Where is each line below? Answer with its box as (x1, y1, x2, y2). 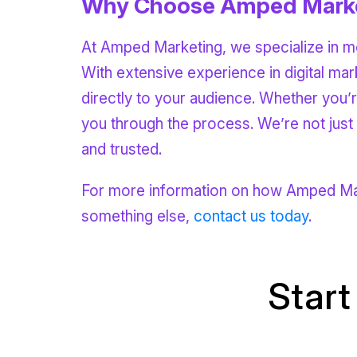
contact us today (194, 206, 308, 226)
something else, (81, 206, 194, 226)
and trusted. (81, 139, 162, 159)
